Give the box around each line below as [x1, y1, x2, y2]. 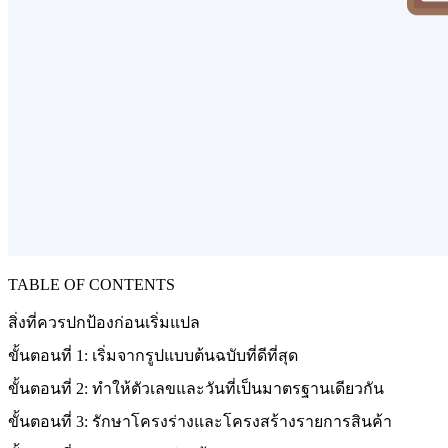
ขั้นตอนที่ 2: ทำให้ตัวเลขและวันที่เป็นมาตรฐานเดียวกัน [8, 380, 384, 398]
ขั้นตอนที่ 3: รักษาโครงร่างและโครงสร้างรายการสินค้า [8, 413, 392, 431]
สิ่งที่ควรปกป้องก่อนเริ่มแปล [8, 314, 200, 332]
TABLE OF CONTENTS [8, 276, 175, 294]
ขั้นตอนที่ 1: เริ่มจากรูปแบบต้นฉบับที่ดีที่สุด [8, 347, 298, 365]
